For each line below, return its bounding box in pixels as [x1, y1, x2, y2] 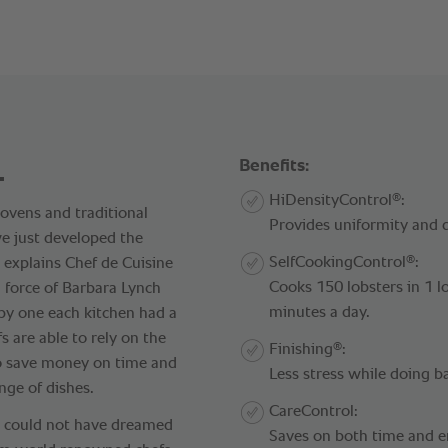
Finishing [269, 341, 333, 358]
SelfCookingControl [269, 254, 406, 271]
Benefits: [239, 156, 309, 175]
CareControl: [269, 403, 358, 420]
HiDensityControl [269, 192, 392, 209]
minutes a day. [269, 304, 370, 321]
